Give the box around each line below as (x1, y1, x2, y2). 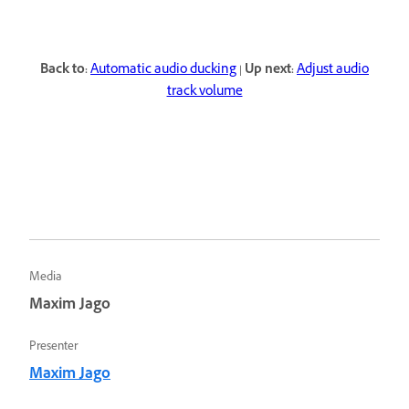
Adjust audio (297, 59, 369, 81)
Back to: (40, 59, 90, 81)
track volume (166, 81, 243, 103)
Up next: (245, 59, 294, 81)
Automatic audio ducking (90, 59, 236, 81)
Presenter (29, 338, 78, 357)
